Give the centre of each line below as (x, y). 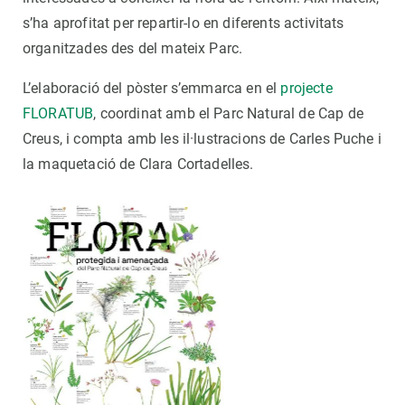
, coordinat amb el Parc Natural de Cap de (228, 114)
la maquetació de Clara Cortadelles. (138, 165)
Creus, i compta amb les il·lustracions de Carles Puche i (202, 139)
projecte (306, 89)
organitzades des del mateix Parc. (133, 49)
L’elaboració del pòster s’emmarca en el (152, 89)
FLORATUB (58, 114)
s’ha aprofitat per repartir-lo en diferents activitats (184, 24)
